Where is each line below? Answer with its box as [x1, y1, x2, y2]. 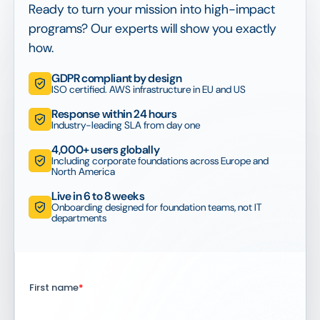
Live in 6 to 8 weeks [51, 189, 145, 204]
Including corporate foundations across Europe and [51, 154, 269, 168]
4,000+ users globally [51, 142, 160, 158]
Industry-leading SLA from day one [51, 119, 200, 132]
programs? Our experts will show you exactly [29, 20, 276, 38]
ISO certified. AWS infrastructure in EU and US [51, 83, 246, 96]
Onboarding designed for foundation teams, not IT [51, 201, 261, 214]
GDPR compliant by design [51, 71, 182, 86]
